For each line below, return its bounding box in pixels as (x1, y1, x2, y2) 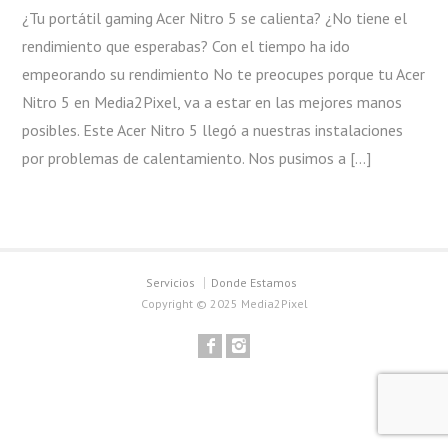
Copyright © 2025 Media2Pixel (140, 296, 308, 311)
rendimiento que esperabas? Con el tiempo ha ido (22, 36, 351, 56)
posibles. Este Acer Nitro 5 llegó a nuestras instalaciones (22, 120, 404, 140)
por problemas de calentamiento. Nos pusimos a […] (22, 148, 372, 168)
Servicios (145, 275, 195, 290)
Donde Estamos (210, 275, 297, 290)
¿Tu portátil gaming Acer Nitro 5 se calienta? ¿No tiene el (22, 8, 408, 28)
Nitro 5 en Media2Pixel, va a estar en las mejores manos (22, 92, 403, 112)
